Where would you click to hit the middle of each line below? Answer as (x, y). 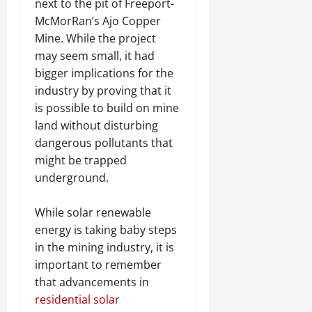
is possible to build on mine (107, 108)
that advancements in (92, 282)
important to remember (98, 265)
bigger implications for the (104, 73)
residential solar (77, 300)
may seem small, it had (95, 56)
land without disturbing (96, 126)
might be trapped (81, 161)
